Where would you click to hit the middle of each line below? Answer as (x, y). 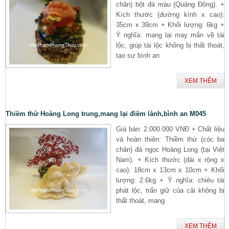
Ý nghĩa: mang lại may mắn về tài (170, 35)
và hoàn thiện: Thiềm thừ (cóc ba (170, 139)
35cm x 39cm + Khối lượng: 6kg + (170, 25)
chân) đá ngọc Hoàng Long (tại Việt (170, 149)
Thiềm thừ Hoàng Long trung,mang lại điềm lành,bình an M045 (106, 113)
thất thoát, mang (140, 200)
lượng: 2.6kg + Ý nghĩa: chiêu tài (170, 180)
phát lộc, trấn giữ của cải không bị (170, 190)
